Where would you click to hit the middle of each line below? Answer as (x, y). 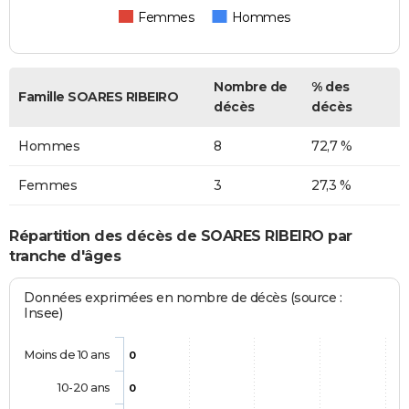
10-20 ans (84, 388)
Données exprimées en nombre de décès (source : (183, 298)
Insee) (43, 314)
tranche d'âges (65, 256)
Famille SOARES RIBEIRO (98, 97)
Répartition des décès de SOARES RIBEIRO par (181, 236)
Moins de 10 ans (67, 355)
